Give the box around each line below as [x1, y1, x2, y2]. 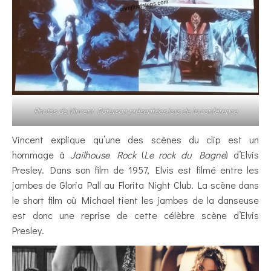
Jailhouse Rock [70, 148, 136, 162]
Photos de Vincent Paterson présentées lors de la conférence [33, 105, 238, 116]
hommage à [12, 148, 70, 162]
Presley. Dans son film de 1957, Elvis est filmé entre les [12, 163, 259, 177]
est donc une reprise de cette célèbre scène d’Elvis [12, 209, 259, 222]
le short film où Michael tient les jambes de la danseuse [12, 194, 259, 207]
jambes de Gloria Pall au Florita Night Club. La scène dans [12, 178, 259, 192]
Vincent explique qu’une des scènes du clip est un [12, 133, 259, 146]
